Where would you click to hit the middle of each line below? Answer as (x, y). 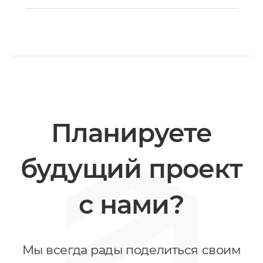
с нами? (131, 204)
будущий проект (131, 168)
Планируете (131, 132)
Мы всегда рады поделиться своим (131, 249)
